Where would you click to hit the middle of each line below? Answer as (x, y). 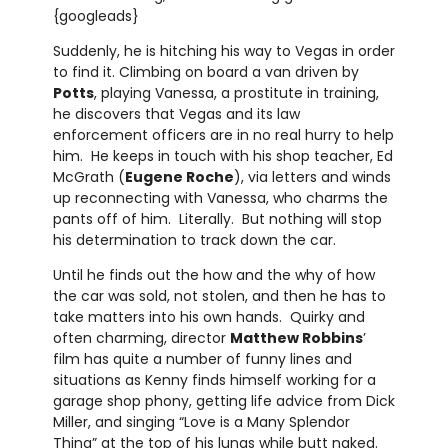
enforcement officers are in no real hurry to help (223, 134)
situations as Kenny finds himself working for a (214, 379)
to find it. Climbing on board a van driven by (205, 71)
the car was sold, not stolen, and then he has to (219, 295)
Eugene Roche (179, 176)
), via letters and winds (312, 176)
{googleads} (95, 15)
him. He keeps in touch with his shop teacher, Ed (222, 155)
